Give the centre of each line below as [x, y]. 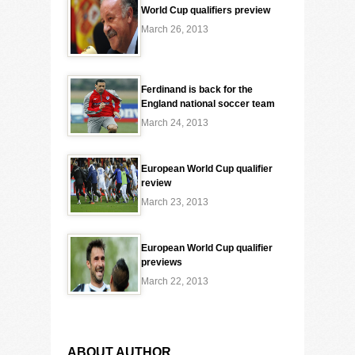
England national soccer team [208, 104]
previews [162, 262]
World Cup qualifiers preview [206, 10]
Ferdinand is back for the [197, 90]
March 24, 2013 [175, 123]
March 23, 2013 [175, 202]
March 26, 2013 [175, 29]
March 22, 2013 [175, 281]
